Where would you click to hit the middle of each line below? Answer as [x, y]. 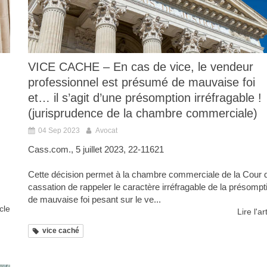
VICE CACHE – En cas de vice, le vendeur [141, 67]
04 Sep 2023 [59, 131]
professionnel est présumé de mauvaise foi [142, 83]
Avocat [106, 131]
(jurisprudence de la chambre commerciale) [143, 114]
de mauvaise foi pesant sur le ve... [94, 200]
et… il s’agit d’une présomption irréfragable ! [145, 98]
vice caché [61, 231]
